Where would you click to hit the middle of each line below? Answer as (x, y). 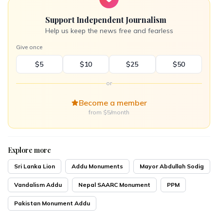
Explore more (29, 150)
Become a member (113, 103)
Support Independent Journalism (106, 20)
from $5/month (109, 112)
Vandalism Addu (38, 185)
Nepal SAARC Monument (114, 185)
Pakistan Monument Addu (52, 203)
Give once (29, 47)
